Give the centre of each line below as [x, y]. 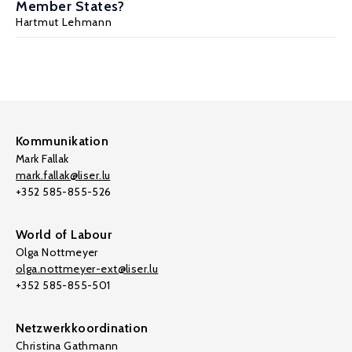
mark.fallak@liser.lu [63, 175]
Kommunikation [62, 141]
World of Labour [64, 235]
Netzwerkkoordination [82, 328]
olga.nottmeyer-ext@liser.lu [87, 269]
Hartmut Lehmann [64, 22]
